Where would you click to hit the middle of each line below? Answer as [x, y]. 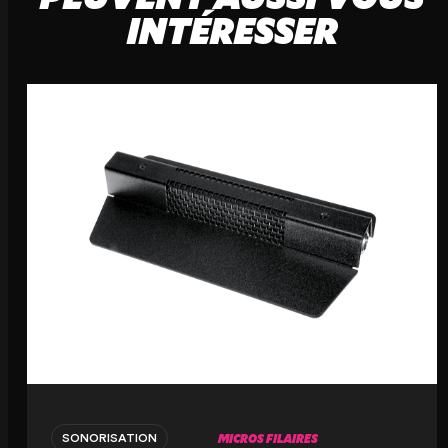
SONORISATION [109, 437]
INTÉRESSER [232, 30]
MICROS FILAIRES [268, 437]
